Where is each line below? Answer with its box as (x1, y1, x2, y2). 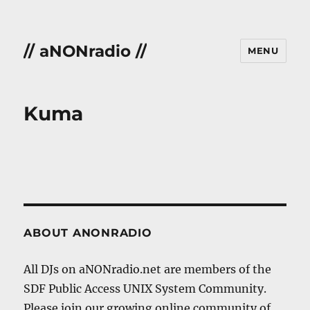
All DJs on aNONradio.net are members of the (24, 262, 272, 276)
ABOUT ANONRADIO (24, 226, 152, 239)
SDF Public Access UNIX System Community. (24, 282, 267, 295)
